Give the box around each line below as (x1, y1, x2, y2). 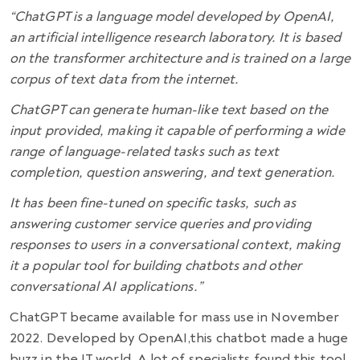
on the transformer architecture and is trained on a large (10, 50, 350, 67)
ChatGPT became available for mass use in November (10, 309, 340, 326)
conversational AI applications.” (10, 278, 202, 296)
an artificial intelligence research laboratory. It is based (10, 29, 342, 47)
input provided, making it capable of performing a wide (10, 122, 345, 140)
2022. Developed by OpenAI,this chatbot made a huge (10, 329, 349, 347)
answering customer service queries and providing (10, 215, 312, 233)
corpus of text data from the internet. (10, 71, 243, 88)
